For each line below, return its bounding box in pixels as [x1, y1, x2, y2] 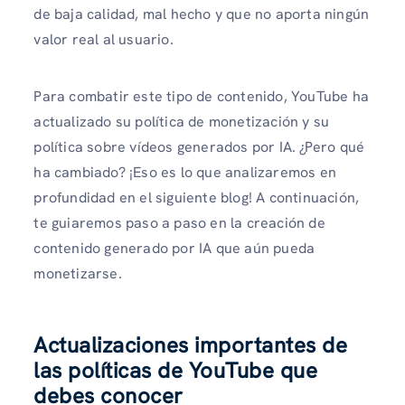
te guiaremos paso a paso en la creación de [33, 213, 325, 233]
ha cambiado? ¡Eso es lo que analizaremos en [33, 163, 336, 183]
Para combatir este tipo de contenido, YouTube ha [33, 87, 369, 107]
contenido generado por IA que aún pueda [33, 239, 316, 259]
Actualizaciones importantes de [33, 330, 348, 359]
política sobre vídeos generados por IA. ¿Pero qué [33, 137, 365, 157]
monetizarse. [33, 264, 122, 284]
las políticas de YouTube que [33, 355, 318, 384]
